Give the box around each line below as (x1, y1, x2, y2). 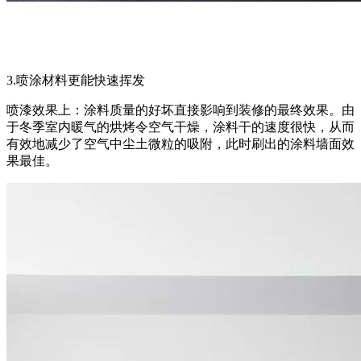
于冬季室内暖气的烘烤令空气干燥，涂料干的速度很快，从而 (6, 119, 355, 134)
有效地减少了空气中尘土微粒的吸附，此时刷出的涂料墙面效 (6, 136, 355, 151)
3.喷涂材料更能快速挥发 (6, 73, 145, 87)
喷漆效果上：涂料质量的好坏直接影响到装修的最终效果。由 (6, 102, 355, 117)
